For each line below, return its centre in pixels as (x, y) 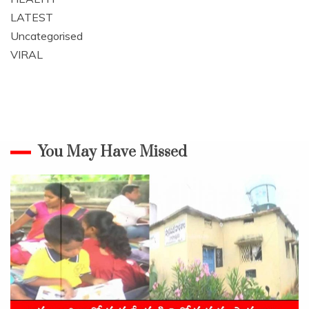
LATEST (32, 18)
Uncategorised (47, 36)
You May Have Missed (112, 152)
